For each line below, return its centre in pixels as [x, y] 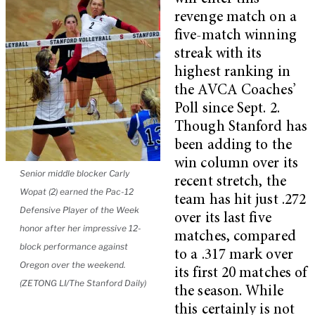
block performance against [74, 246]
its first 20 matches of [241, 274]
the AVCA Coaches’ [235, 91]
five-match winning [236, 36]
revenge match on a [236, 18]
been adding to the [233, 146]
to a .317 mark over [234, 255]
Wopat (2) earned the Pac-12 [77, 191]
